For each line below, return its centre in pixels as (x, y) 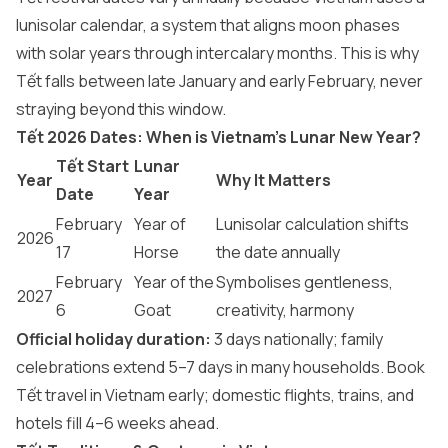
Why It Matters (273, 180)
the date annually (278, 252)
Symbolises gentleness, (304, 282)
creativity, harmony (285, 310)
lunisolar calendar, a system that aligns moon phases (208, 25)
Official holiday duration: (113, 339)
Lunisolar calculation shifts (312, 224)
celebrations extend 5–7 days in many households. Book (220, 367)
